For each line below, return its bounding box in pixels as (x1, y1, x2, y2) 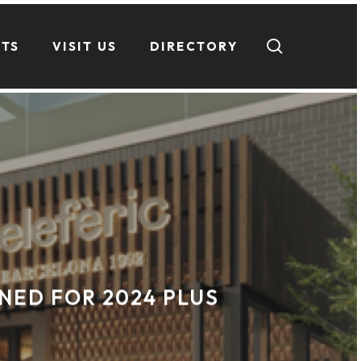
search (282, 34, 339, 56)
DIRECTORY (149, 38, 238, 54)
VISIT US (52, 38, 118, 54)
